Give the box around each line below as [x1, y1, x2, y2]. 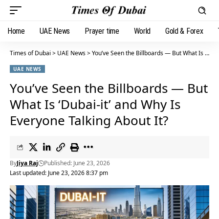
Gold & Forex [165, 26, 203, 36]
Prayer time [85, 26, 119, 36]
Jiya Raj [17, 159, 38, 167]
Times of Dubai [10, 49, 51, 57]
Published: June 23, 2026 [44, 159, 110, 167]
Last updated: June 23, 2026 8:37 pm [10, 169, 108, 177]
